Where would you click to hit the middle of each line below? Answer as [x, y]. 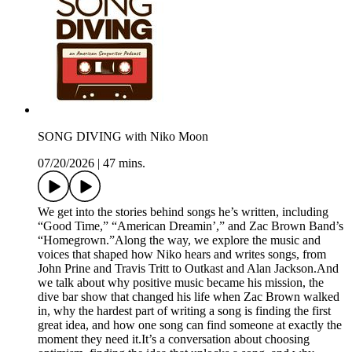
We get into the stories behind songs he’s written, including [183, 212]
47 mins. [124, 163]
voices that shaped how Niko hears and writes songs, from [182, 255]
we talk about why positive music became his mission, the [181, 283]
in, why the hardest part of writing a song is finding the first [184, 311]
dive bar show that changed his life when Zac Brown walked [189, 297]
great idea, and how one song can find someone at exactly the [190, 325]
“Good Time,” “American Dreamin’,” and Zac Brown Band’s [191, 226]
